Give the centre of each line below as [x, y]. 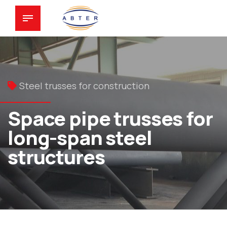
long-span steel [80, 137]
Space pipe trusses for [110, 118]
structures [56, 157]
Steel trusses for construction [84, 86]
